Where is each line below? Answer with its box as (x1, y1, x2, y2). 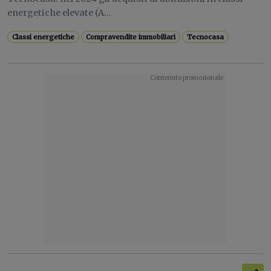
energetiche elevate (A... (7, 7, 111, 18)
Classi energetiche (12, 33, 75, 41)
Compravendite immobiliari (86, 33, 176, 41)
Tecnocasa (187, 33, 224, 41)
